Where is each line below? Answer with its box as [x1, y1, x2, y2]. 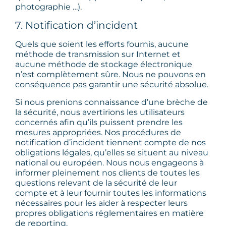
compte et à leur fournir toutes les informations [15, 188, 206, 198]
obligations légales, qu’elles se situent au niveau [15, 147, 208, 157]
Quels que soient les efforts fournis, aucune [15, 39, 189, 49]
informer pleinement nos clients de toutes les [15, 167, 200, 178]
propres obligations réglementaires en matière [15, 208, 204, 218]
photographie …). [15, 2, 82, 12]
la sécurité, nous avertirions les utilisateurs [15, 107, 185, 117]
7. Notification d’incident [15, 19, 138, 32]
